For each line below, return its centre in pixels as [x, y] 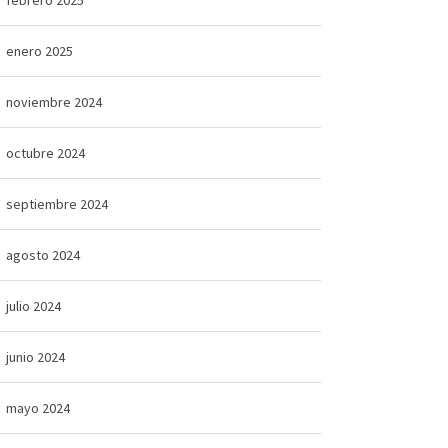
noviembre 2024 [53, 101]
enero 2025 [39, 50]
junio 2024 [35, 356]
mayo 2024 [37, 407]
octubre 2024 [45, 152]
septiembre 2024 [56, 203]
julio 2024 [33, 305]
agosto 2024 [42, 254]
